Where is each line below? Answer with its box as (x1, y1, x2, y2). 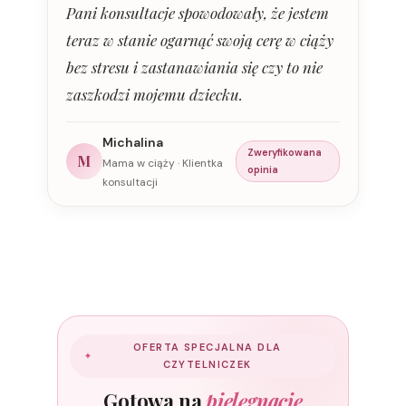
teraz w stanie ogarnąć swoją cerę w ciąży (65, 29, 333, 50)
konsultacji (101, 174, 158, 189)
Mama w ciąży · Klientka (101, 155, 223, 170)
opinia (247, 163, 279, 177)
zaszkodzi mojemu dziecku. (65, 83, 243, 104)
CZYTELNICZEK (162, 357, 252, 371)
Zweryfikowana (247, 146, 323, 159)
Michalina (101, 133, 163, 150)
